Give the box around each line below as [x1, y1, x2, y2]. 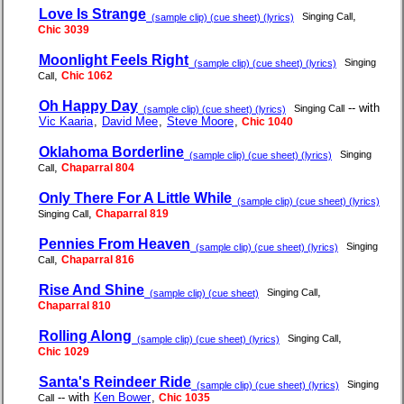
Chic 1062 [61, 69, 113, 83]
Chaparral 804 [61, 161, 134, 175]
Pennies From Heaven [39, 236, 190, 252]
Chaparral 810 [38, 299, 111, 313]
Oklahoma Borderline [39, 144, 184, 161]
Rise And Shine [39, 282, 144, 298]
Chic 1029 [38, 345, 89, 359]
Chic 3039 [38, 23, 89, 37]
